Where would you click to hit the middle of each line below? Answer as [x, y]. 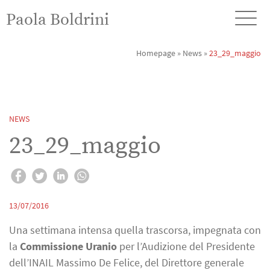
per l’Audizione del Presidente [186, 246]
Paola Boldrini [58, 20]
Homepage [156, 53]
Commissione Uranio [68, 246]
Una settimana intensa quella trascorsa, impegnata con [135, 230]
